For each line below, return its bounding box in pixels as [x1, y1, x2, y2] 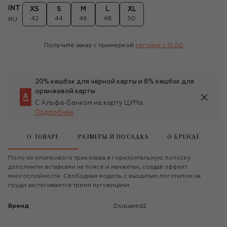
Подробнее [35, 109, 74, 116]
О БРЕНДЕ [167, 134, 201, 140]
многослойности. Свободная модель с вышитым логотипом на [8, 173, 201, 179]
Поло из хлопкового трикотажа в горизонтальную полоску [8, 155, 191, 161]
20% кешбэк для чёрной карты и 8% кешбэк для [35, 78, 194, 85]
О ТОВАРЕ [27, 134, 59, 140]
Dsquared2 [118, 203, 146, 209]
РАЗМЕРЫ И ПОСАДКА [78, 134, 149, 140]
